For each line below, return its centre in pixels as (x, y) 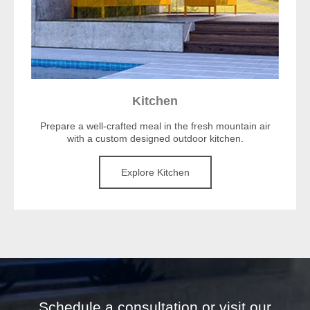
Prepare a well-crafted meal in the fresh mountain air (155, 126)
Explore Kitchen (155, 173)
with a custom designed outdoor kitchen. (155, 138)
